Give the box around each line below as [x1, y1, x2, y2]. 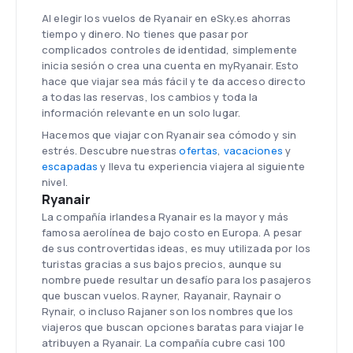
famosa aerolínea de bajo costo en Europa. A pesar [42, 225, 303, 240]
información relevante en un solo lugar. [42, 106, 241, 120]
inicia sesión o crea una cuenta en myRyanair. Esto [42, 58, 299, 72]
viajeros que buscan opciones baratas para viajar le [42, 320, 304, 334]
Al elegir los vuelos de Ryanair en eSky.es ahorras [42, 11, 292, 25]
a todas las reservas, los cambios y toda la [42, 90, 258, 104]
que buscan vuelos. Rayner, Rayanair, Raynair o [42, 288, 281, 303]
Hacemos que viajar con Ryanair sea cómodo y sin [42, 128, 297, 142]
